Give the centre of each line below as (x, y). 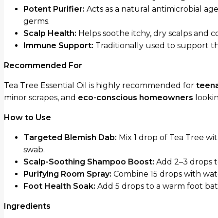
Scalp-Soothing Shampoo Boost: (89, 162)
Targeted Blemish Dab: (70, 138)
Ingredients (27, 206)
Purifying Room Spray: (67, 174)
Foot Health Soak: (59, 186)
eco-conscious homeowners (136, 98)
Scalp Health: (50, 34)
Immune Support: (58, 46)
